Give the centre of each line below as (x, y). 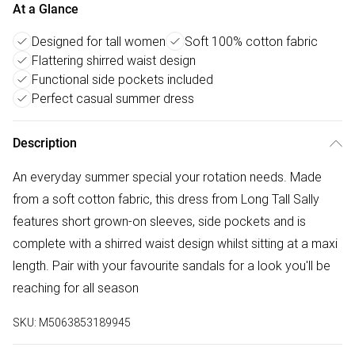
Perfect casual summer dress (113, 99)
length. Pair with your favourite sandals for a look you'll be (172, 266)
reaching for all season (76, 288)
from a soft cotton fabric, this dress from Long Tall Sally (166, 199)
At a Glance (46, 10)
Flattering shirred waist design (114, 61)
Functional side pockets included (122, 80)
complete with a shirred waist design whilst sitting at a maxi (175, 244)
